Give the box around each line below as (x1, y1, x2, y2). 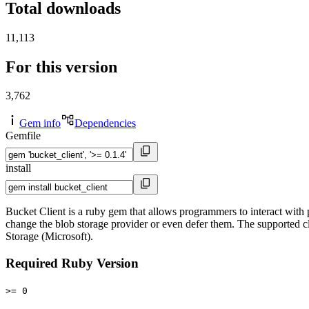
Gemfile (6, 130, 41, 142)
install (6, 162, 31, 175)
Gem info (19, 117, 61, 130)
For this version (6, 57, 117, 76)
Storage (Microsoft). (6, 230, 93, 243)
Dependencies (74, 117, 136, 130)
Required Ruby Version (6, 256, 139, 271)
